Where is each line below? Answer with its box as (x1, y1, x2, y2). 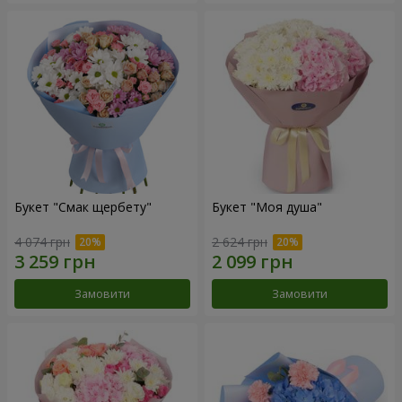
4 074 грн (14, 232, 70, 250)
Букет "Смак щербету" (14, 198, 152, 216)
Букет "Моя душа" (212, 198, 322, 216)
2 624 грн (212, 232, 267, 250)
